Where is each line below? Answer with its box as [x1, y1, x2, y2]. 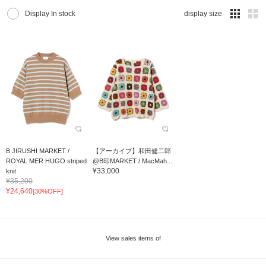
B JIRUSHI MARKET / [6, 147, 69, 154]
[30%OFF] [33, 187, 63, 195]
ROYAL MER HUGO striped [6, 157, 87, 164]
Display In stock [25, 9, 75, 18]
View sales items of [105, 234, 161, 242]
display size [184, 9, 222, 18]
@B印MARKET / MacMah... [92, 157, 172, 164]
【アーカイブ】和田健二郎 [92, 147, 171, 154]
